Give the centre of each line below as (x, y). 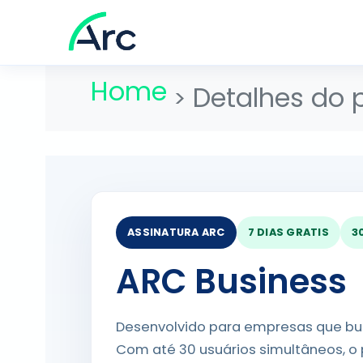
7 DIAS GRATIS (288, 232)
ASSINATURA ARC (176, 232)
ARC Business (231, 282)
